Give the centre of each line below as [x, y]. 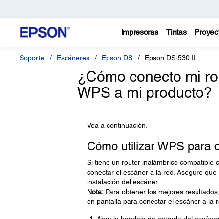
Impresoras [140, 32]
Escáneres [73, 58]
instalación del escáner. [123, 182]
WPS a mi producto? [144, 93]
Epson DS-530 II [170, 58]
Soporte [32, 58]
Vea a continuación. [117, 125]
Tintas [176, 32]
